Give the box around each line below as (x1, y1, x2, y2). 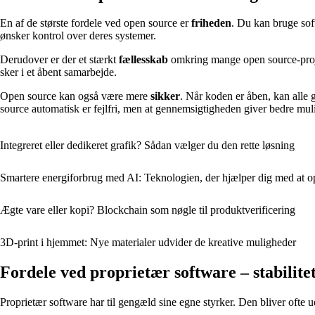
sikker (150, 90, 180, 103)
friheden (191, 17, 231, 30)
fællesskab (119, 53, 168, 66)
